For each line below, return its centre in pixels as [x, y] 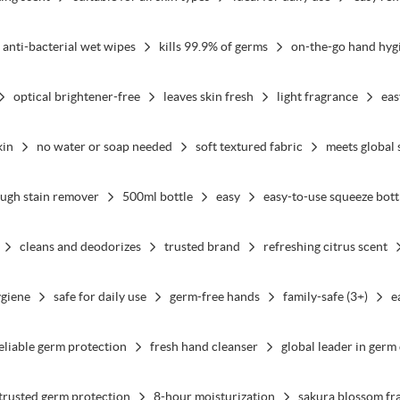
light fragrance [317, 96]
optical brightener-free [76, 96]
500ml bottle [157, 196]
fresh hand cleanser [204, 346]
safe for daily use [100, 296]
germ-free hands [214, 296]
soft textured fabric [249, 146]
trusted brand [202, 246]
